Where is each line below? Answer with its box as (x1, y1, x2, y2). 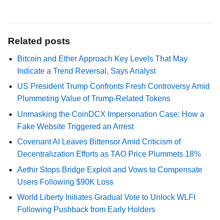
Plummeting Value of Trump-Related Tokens (17, 94, 171, 103)
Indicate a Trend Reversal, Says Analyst (17, 67, 156, 75)
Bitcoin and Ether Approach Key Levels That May (17, 55, 188, 63)
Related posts (8, 36, 70, 46)
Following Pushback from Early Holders (17, 205, 156, 214)
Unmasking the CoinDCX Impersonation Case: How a (17, 110, 205, 118)
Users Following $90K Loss (17, 177, 114, 186)
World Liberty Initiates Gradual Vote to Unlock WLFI (17, 192, 196, 201)
